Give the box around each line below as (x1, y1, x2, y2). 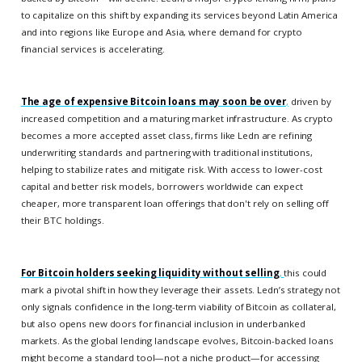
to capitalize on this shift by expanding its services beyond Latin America (20, 8, 339, 21)
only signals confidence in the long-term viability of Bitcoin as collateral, (20, 300, 336, 313)
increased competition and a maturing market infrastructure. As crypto (20, 112, 333, 124)
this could (284, 266, 327, 279)
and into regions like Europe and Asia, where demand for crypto (20, 25, 302, 38)
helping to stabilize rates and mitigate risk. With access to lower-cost (20, 162, 322, 175)
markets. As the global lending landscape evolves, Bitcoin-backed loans (20, 334, 334, 347)
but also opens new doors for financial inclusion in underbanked (20, 317, 305, 330)
